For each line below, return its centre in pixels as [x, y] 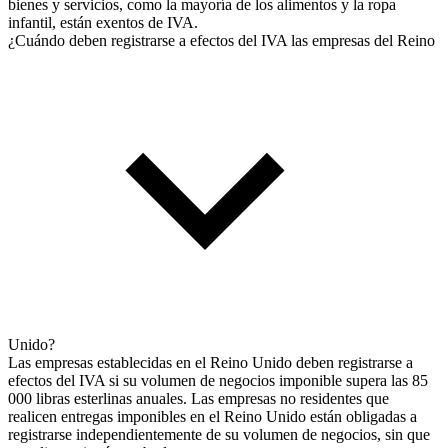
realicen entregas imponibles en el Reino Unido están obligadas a [212, 416]
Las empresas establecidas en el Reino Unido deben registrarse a [210, 362]
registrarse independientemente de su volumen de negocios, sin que [219, 434]
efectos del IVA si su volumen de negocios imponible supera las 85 [218, 380]
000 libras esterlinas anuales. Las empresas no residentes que [198, 398]
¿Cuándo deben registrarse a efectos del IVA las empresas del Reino [221, 40]
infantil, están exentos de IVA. [103, 22]
